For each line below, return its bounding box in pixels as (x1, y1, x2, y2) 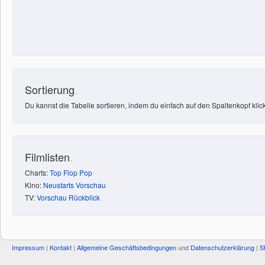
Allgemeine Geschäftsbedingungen (77, 243, 176, 252)
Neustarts (43, 180, 74, 190)
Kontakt (50, 243, 72, 252)
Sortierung (25, 82, 75, 97)
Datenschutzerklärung (190, 243, 254, 252)
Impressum (12, 243, 44, 252)
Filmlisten (25, 149, 70, 164)
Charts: (25, 167, 50, 177)
